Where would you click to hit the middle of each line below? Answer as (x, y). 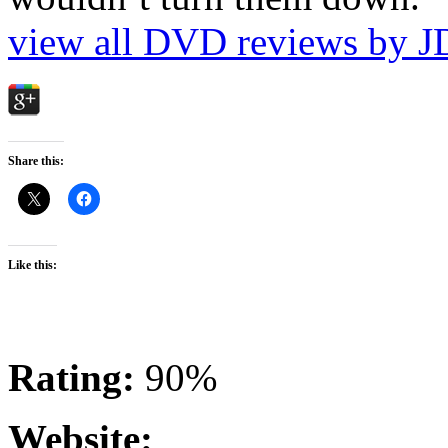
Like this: (32, 264)
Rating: (71, 377)
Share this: (36, 160)
